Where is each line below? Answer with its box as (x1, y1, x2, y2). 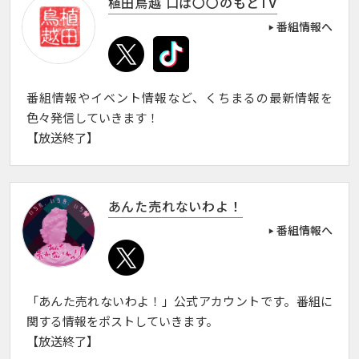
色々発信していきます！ (26, 111, 159, 127)
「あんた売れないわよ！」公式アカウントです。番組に (26, 295, 333, 310)
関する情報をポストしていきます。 (26, 315, 218, 330)
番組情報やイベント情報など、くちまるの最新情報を (26, 91, 333, 107)
